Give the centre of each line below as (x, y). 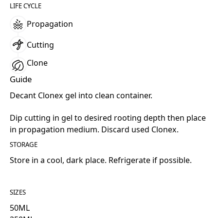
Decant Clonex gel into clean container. (81, 95)
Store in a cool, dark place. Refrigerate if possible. (100, 160)
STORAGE (23, 144)
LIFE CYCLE (25, 6)
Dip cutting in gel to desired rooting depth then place (108, 118)
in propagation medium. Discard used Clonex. (94, 129)
